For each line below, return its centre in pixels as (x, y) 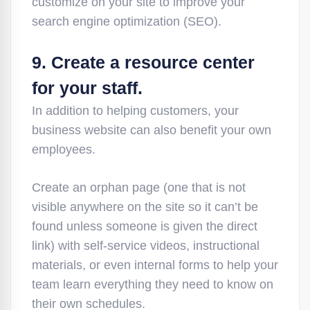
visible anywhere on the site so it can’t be (145, 207)
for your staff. (87, 88)
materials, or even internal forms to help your (155, 265)
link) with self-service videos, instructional (146, 246)
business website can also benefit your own (152, 130)
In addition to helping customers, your (135, 111)
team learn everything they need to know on (153, 284)
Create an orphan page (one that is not (139, 188)
